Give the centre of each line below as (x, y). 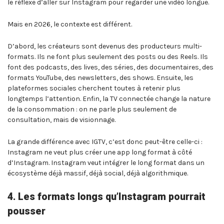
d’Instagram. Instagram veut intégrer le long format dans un (106, 162)
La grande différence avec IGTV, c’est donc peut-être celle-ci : (105, 141)
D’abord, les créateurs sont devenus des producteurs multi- (105, 46)
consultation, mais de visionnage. (61, 119)
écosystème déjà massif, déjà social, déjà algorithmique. (98, 173)
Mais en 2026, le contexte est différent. (70, 24)
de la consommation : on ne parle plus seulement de (92, 109)
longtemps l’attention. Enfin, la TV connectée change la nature (109, 98)
